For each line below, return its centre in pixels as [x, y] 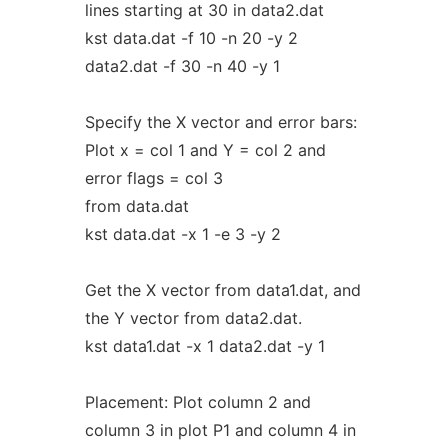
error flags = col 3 [153, 178]
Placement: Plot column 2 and [197, 402]
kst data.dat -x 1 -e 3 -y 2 [182, 234]
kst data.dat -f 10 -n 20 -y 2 [191, 38]
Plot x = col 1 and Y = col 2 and [205, 150]
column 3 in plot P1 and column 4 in [220, 430]
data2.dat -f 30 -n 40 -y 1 [182, 66]
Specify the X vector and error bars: [220, 122]
